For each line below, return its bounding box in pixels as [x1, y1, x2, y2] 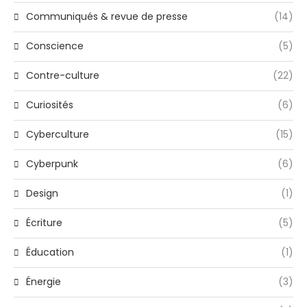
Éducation [26, 245, 74, 260]
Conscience [26, 39, 84, 53]
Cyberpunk [26, 157, 78, 171]
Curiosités [26, 98, 73, 112]
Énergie [26, 275, 61, 289]
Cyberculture [26, 127, 89, 142]
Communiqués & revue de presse [26, 10, 188, 24]
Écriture [26, 216, 62, 230]
